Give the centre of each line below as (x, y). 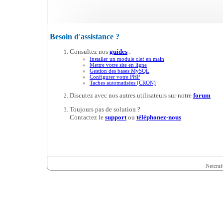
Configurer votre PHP (115, 77)
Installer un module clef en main (127, 59)
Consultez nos (90, 52)
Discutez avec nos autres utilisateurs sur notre (131, 96)
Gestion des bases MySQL (119, 71)
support (116, 117)
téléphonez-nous (159, 117)
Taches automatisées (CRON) (123, 83)
